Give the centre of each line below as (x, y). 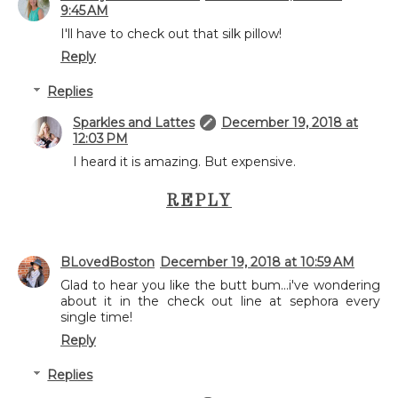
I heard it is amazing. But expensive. (184, 161)
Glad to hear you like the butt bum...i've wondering (220, 285)
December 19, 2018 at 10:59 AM (257, 262)
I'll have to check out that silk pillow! (171, 34)
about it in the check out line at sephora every (220, 301)
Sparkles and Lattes (134, 122)
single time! (96, 317)
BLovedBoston (107, 262)
